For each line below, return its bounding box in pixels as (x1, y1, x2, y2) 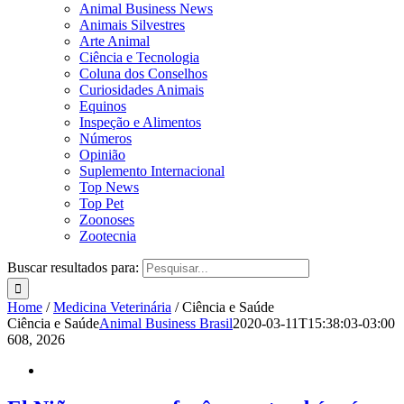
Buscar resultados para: (7, 260, 139, 276)
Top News (79, 179, 139, 196)
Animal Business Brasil (99, 316, 233, 332)
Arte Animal (79, 33, 150, 50)
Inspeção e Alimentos (79, 115, 201, 131)
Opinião (79, 147, 125, 163)
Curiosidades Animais (79, 82, 204, 98)
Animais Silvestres (79, 17, 185, 33)
